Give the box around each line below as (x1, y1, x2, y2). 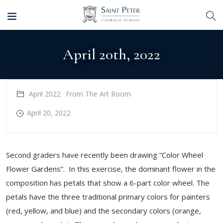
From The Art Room (66, 89, 131, 99)
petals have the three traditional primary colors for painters (6, 192, 210, 202)
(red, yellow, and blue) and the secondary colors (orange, (6, 206, 201, 216)
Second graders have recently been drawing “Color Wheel (6, 150, 203, 160)
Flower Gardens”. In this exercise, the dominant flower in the (6, 164, 216, 174)
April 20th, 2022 (63, 45, 160, 64)
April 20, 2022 (27, 108, 71, 117)
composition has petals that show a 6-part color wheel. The (6, 178, 210, 188)
